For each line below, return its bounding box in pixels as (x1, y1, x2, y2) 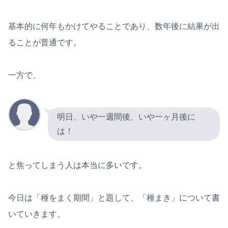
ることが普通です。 (8, 38, 81, 47)
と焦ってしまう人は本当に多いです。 (8, 160, 147, 169)
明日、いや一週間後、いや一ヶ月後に (57, 112, 195, 121)
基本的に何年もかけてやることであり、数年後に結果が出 (8, 21, 220, 31)
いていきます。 (8, 209, 65, 218)
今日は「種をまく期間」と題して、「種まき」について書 (8, 193, 220, 202)
